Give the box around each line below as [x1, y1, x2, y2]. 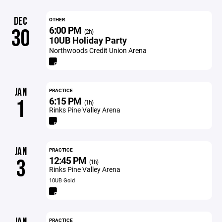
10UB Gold [49, 176, 75, 184]
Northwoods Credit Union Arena [49, 46, 147, 55]
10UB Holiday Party [49, 34, 127, 46]
